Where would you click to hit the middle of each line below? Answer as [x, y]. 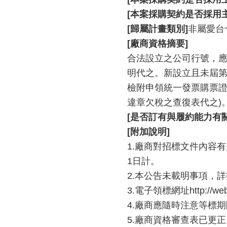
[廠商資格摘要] [158, 44]
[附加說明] [148, 132]
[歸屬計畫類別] [158, 29]
